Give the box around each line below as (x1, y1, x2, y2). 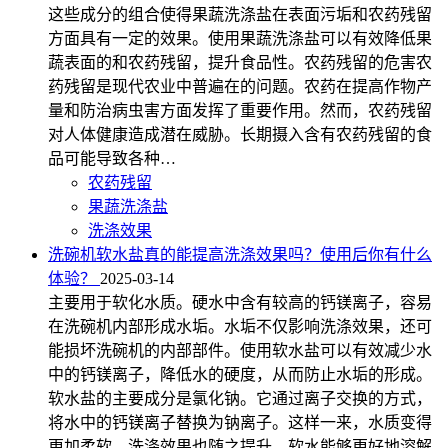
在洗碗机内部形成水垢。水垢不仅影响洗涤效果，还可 (48, 318, 432, 336)
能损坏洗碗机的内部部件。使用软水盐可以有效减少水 (48, 342, 432, 360)
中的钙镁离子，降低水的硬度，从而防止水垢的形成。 (48, 366, 432, 384)
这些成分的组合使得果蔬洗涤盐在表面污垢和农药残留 (48, 6, 432, 24)
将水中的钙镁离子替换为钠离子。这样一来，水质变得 (48, 414, 432, 432)
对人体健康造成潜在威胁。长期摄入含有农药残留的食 (48, 126, 432, 144)
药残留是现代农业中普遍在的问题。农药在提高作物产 (48, 78, 432, 96)
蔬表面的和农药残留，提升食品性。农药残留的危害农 (48, 54, 432, 72)
